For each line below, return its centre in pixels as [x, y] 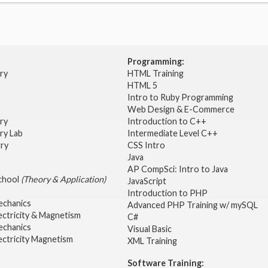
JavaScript [147, 181]
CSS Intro [146, 145]
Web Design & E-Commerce [181, 109]
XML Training [152, 241]
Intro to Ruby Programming [181, 98]
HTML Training [156, 74]
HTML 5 [142, 86]
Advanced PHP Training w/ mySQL [193, 205]
